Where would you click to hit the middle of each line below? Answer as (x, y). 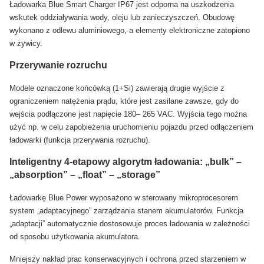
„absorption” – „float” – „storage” (85, 175)
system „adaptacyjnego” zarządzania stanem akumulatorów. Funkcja (126, 211)
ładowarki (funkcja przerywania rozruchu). (80, 140)
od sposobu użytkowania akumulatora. (75, 237)
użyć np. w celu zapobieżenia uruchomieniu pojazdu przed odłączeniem (131, 127)
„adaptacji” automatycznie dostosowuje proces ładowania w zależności (130, 224)
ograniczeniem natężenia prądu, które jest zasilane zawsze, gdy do (124, 101)
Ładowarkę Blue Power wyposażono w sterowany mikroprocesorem (124, 198)
